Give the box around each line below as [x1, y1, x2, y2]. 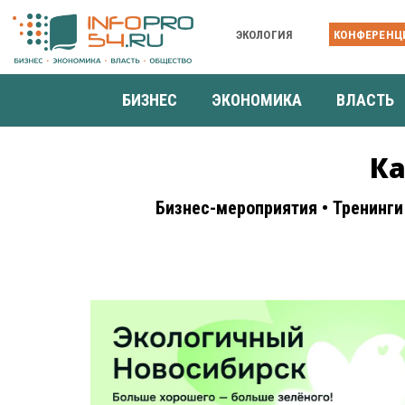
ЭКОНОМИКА [212, 89, 302, 109]
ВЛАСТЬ [336, 89, 394, 109]
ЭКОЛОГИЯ [235, 27, 294, 42]
